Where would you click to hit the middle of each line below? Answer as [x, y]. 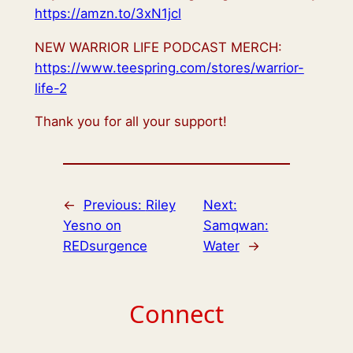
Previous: [114, 204]
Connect [176, 314]
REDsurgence [105, 245]
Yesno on [92, 225]
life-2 [50, 88]
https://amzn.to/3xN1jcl [108, 13]
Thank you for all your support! [130, 122]
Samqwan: [236, 225]
